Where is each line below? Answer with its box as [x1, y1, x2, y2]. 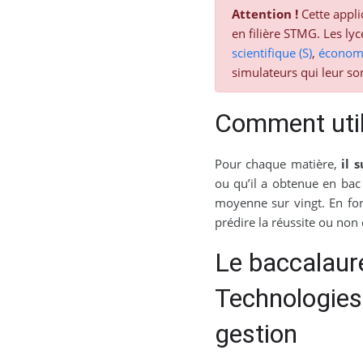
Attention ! [231, 6, 298, 23]
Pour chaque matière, [214, 156, 342, 173]
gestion [214, 318, 297, 350]
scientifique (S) [231, 45, 312, 62]
